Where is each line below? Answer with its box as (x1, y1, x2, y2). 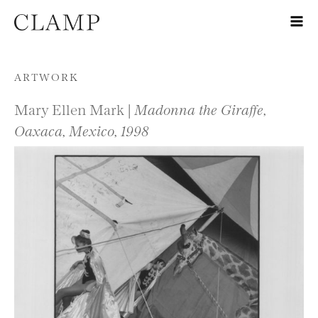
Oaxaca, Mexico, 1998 (14, 121, 149, 139)
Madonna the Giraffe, (134, 99, 266, 118)
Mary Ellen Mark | (14, 99, 134, 118)
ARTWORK (14, 70, 79, 83)
